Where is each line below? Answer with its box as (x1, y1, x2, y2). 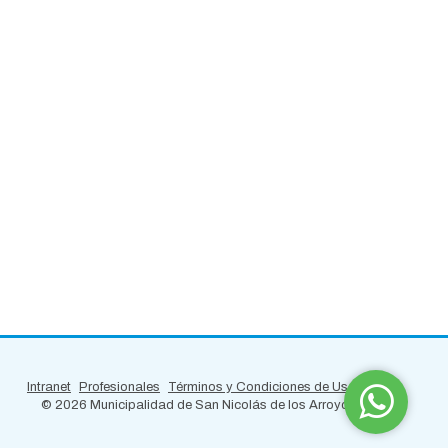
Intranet (26, 379, 71, 394)
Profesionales (78, 379, 160, 394)
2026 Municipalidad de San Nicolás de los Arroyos (54, 397, 356, 412)
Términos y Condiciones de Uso (167, 379, 356, 394)
